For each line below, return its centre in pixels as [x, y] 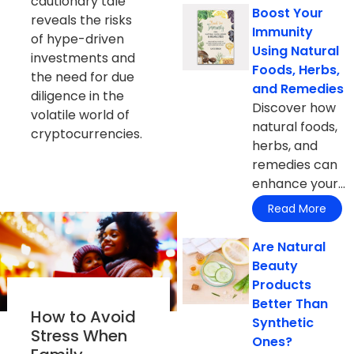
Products [282, 285]
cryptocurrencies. [86, 134]
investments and [83, 58]
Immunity [283, 32]
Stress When [79, 335]
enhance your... [299, 183]
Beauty [275, 266]
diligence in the [77, 96]
